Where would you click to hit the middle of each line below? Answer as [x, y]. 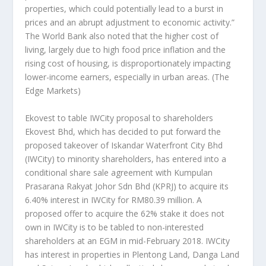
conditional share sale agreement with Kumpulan [119, 172]
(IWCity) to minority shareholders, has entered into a [126, 159]
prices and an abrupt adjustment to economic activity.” [130, 23]
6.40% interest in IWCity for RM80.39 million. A [114, 199]
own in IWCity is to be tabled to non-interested [115, 227]
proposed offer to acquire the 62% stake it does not [125, 213]
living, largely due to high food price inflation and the [126, 50]
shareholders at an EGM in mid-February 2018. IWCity [128, 240]
